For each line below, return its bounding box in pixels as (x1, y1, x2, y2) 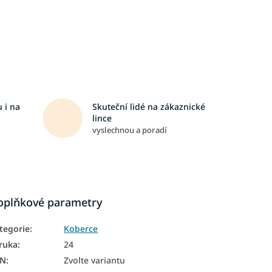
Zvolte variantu (64, 254, 126, 266)
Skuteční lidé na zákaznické (92, 100, 205, 112)
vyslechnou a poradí (92, 124, 167, 135)
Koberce (64, 222, 98, 234)
